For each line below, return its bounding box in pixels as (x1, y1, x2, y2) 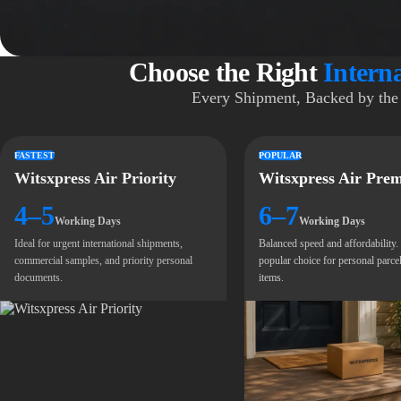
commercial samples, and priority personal (14, 254, 192, 267)
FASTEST (14, 150, 55, 160)
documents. (14, 271, 63, 284)
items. (258, 271, 284, 284)
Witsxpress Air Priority (14, 169, 176, 187)
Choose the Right (128, 57, 323, 87)
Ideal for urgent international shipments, (14, 237, 183, 250)
